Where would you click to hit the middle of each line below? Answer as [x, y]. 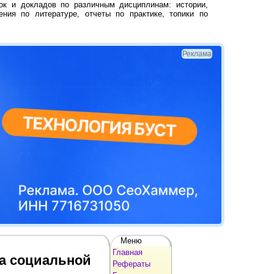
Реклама [197, 54]
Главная [128, 252]
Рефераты [131, 264]
